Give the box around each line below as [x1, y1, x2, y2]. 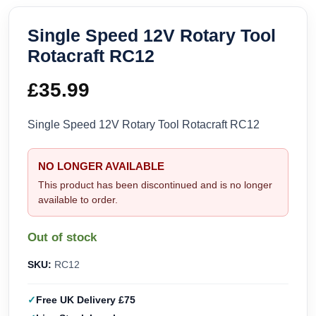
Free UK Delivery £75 [36, 294, 135, 306]
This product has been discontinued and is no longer [38, 179, 272, 191]
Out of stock [28, 231, 97, 245]
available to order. [38, 194, 118, 206]
